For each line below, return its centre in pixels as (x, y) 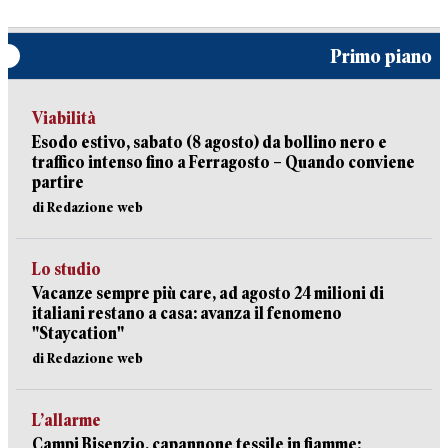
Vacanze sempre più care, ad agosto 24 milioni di (208, 293)
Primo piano (381, 56)
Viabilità (64, 118)
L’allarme (66, 420)
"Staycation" (78, 333)
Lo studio (66, 269)
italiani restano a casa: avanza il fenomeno (187, 313)
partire (58, 182)
